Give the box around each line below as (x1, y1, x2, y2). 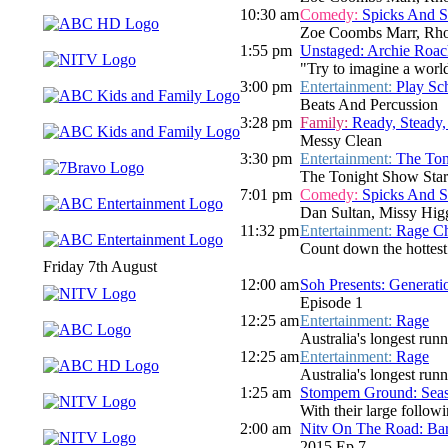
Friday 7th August (43, 258, 157, 276)
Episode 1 (300, 294, 363, 312)
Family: (300, 114, 352, 132)
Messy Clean (300, 132, 382, 150)
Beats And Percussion (300, 96, 438, 114)
